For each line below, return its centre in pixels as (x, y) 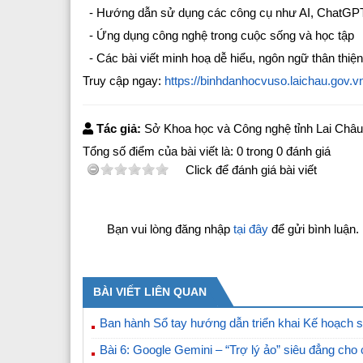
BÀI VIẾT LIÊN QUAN (150, 292)
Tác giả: (119, 129)
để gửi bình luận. (314, 229)
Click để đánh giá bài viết (251, 170)
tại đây (251, 229)
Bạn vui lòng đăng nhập (170, 229)
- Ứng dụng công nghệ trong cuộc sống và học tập (218, 36)
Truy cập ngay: (124, 81)
